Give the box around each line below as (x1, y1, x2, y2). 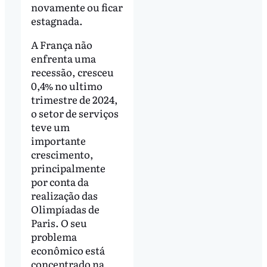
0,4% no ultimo (30, 78, 103, 94)
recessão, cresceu (30, 64, 114, 80)
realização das (30, 188, 98, 203)
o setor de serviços (30, 105, 119, 121)
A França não (30, 37, 92, 52)
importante (30, 133, 86, 148)
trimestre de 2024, (30, 92, 118, 107)
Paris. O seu (30, 215, 87, 231)
